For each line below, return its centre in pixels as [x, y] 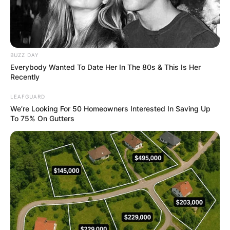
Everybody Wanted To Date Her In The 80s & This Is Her [106, 67]
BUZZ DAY [24, 55]
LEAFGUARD [28, 96]
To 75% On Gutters [42, 118]
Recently [25, 76]
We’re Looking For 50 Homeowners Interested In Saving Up [110, 108]
